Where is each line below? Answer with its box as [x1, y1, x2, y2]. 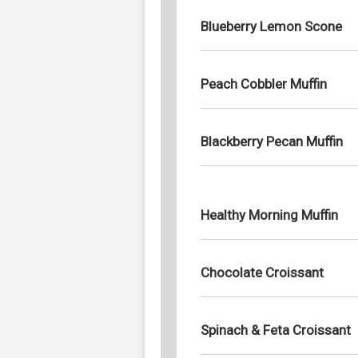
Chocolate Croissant [201, 264, 324, 280]
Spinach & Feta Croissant [201, 321, 351, 338]
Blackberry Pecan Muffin [201, 133, 343, 149]
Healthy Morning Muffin [201, 206, 338, 223]
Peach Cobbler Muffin [201, 75, 327, 92]
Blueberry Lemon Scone [201, 18, 342, 34]
